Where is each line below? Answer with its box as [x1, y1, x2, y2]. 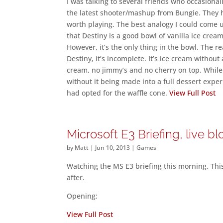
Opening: [67, 191, 98, 201]
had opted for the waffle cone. [67, 88, 170, 98]
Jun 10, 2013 [95, 143, 130, 152]
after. [67, 173, 85, 182]
